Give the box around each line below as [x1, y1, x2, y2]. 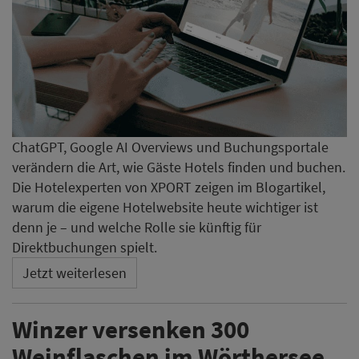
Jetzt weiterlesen [22, 263, 127, 282]
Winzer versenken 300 [12, 313, 249, 345]
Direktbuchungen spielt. [12, 237, 157, 256]
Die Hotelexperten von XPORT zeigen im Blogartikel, [12, 177, 325, 196]
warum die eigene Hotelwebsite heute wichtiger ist [12, 197, 318, 216]
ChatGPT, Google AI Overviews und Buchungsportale [12, 137, 329, 156]
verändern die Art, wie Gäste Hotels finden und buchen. [12, 157, 345, 176]
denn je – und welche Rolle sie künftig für [12, 217, 261, 236]
